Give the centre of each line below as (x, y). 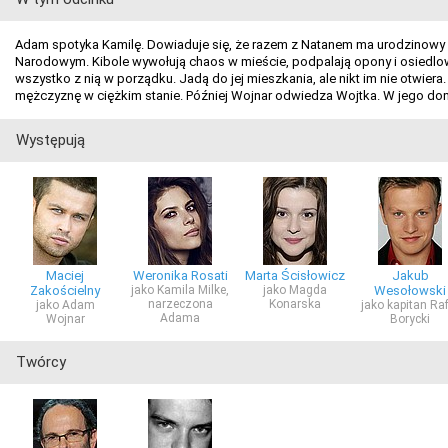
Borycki (410, 319)
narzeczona (180, 304)
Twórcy (41, 362)
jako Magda (295, 290)
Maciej (65, 275)
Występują (50, 140)
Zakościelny (65, 290)
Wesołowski (410, 290)
